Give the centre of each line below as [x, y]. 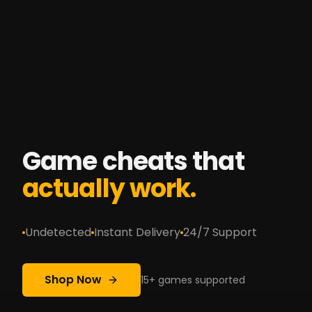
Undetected [58, 232]
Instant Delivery [137, 232]
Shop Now [73, 279]
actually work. [109, 188]
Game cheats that [133, 161]
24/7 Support [220, 232]
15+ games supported [193, 280]
